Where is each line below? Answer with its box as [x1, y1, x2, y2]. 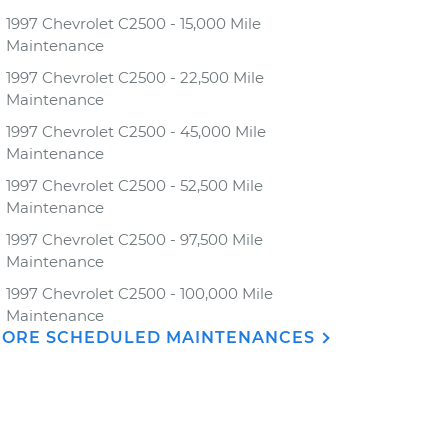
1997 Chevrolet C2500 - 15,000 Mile [6, 14, 261, 33]
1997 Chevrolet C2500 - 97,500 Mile [6, 230, 263, 249]
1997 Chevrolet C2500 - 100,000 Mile [6, 284, 273, 303]
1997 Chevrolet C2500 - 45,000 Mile [6, 122, 266, 141]
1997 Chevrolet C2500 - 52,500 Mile [6, 176, 263, 195]
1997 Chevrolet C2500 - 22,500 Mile [6, 68, 264, 87]
